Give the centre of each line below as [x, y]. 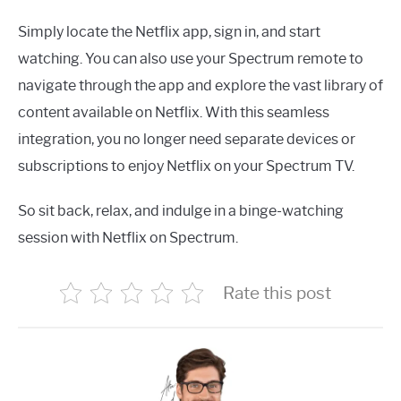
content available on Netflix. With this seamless [174, 113]
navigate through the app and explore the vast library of [200, 86]
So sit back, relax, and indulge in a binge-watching [181, 211]
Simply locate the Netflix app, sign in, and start [169, 32]
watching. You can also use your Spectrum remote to [191, 59]
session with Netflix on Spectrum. [128, 238]
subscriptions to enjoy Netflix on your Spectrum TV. [186, 166]
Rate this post [277, 293]
